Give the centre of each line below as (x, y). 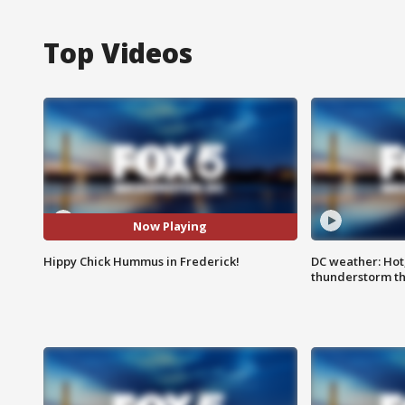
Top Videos (118, 52)
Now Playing (170, 226)
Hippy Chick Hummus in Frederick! (141, 261)
